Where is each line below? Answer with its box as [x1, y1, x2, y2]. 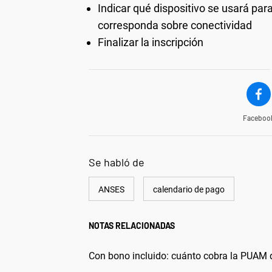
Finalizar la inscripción [98, 35, 203, 49]
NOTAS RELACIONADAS [89, 220, 175, 231]
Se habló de [89, 155, 144, 169]
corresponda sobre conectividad [98, 18, 252, 32]
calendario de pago [153, 184, 225, 194]
